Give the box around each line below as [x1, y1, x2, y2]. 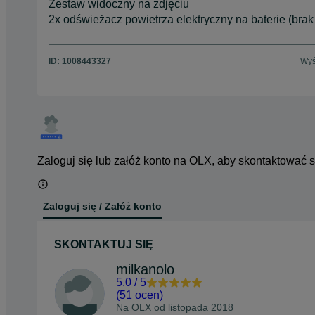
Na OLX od [116, 301, 168, 313]
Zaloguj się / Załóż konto [43, 200, 162, 212]
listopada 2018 [168, 301, 233, 313]
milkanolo [116, 261, 174, 277]
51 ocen [120, 288, 160, 301]
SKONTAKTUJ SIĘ [54, 238, 153, 250]
